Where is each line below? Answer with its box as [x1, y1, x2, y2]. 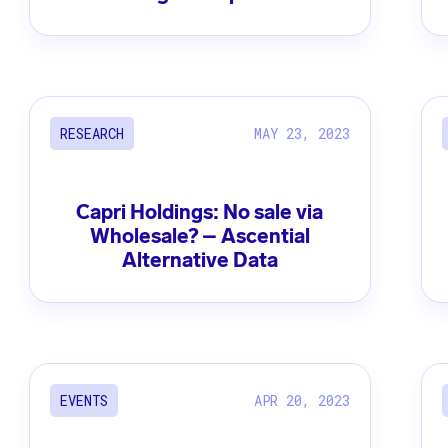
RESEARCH [59, 124, 124, 144]
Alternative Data [121, 248, 278, 273]
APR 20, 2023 [254, 390, 351, 410]
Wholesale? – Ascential [89, 224, 310, 249]
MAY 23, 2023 [254, 123, 351, 143]
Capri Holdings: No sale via [76, 200, 324, 225]
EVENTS [59, 391, 108, 411]
